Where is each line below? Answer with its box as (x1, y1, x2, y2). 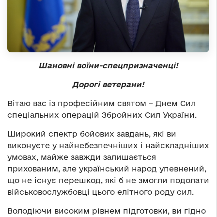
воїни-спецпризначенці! (77, 61, 178, 70)
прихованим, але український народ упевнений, (7, 164, 206, 173)
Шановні (38, 61, 77, 70)
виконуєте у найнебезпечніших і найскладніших (7, 140, 209, 150)
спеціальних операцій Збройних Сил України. (7, 110, 197, 119)
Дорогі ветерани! (72, 79, 144, 89)
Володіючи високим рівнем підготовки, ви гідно (7, 206, 206, 215)
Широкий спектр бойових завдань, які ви (7, 129, 176, 138)
